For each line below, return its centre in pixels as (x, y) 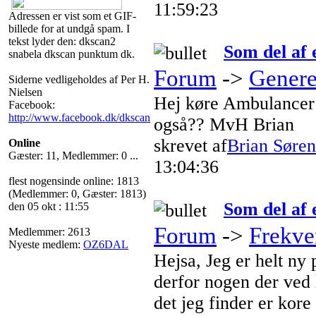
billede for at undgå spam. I (69, 28)
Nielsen (25, 92)
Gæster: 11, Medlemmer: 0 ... (73, 155)
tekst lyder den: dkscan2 (62, 41)
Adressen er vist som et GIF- (72, 16)
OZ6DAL (106, 244)
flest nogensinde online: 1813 (74, 181)
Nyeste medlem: (46, 244)
